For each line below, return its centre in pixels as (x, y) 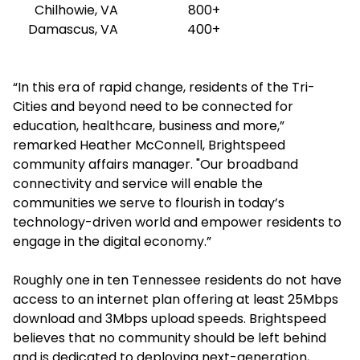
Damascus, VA (73, 29)
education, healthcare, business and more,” (149, 126)
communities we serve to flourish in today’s (149, 203)
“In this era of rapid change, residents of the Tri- (164, 87)
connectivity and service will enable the (138, 184)
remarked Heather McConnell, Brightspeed (149, 145)
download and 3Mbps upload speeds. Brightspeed (170, 319)
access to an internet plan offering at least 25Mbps (176, 299)
